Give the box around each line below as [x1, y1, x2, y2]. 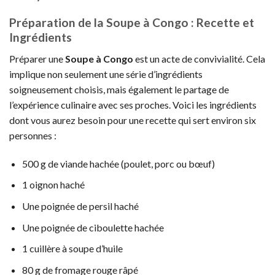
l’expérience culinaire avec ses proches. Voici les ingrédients [9, 98, 257, 110]
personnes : [9, 129, 56, 141]
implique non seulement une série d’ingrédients [9, 68, 203, 80]
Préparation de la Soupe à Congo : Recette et [9, 15, 254, 30]
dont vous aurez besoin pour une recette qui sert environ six [9, 114, 256, 126]
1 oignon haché [21, 179, 85, 191]
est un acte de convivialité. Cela [133, 52, 265, 64]
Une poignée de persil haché [21, 199, 139, 212]
